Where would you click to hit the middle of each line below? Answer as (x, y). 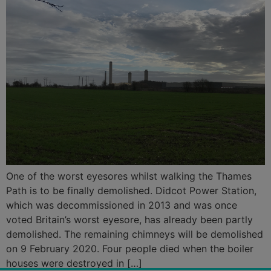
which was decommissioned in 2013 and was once (122, 205)
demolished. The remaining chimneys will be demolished (135, 234)
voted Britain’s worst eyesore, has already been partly (129, 220)
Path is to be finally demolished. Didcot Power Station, (131, 191)
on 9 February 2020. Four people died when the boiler (130, 249)
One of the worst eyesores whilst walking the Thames (129, 176)
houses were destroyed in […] (74, 263)
